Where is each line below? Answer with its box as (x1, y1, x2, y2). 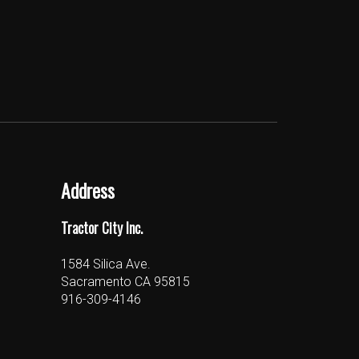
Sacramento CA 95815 (61, 274, 190, 290)
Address (61, 175, 115, 204)
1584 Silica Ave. (61, 256, 151, 272)
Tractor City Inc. (61, 217, 143, 239)
